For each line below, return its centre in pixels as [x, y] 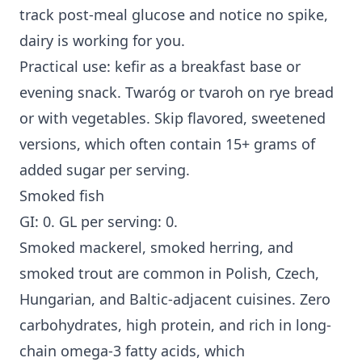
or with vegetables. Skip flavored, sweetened [173, 118]
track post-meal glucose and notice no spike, [174, 15]
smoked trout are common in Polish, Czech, [169, 274]
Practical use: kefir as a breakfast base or [160, 67]
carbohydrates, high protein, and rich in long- [175, 325]
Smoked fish [62, 196]
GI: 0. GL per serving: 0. [99, 222]
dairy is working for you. [102, 41]
